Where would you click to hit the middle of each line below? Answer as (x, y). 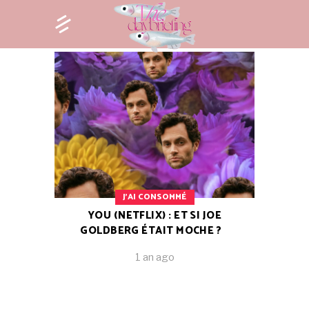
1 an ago (154, 258)
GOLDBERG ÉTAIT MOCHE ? (152, 231)
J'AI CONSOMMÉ (154, 197)
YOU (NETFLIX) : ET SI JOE (155, 216)
